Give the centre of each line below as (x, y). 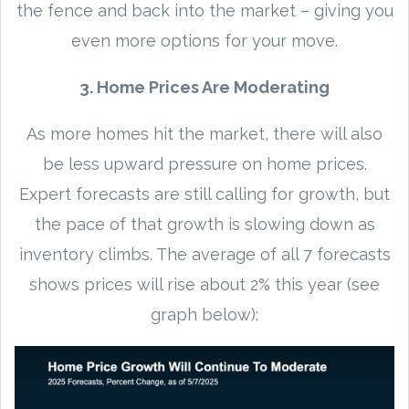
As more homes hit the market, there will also (204, 133)
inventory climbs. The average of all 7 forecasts (204, 254)
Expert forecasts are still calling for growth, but (204, 194)
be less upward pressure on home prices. (204, 163)
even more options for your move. (204, 40)
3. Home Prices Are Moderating (204, 87)
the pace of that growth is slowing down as (204, 224)
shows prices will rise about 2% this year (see (204, 284)
